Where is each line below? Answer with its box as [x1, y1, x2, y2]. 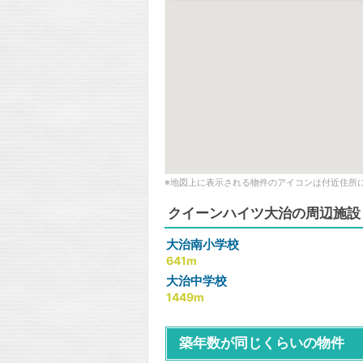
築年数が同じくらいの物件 [179, 335, 344, 351]
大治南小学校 [166, 237, 239, 252]
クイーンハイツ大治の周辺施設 [168, 206, 361, 221]
